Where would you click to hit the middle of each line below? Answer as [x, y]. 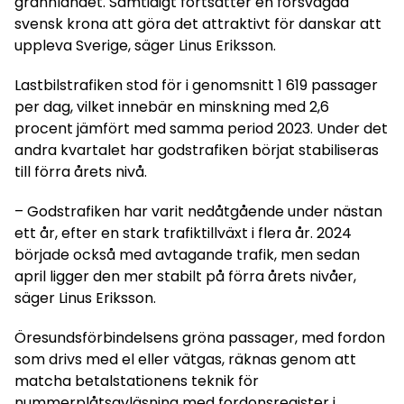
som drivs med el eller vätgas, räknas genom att [185, 360]
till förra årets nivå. [81, 172]
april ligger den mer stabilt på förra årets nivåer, [185, 277]
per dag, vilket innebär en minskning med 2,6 [172, 107]
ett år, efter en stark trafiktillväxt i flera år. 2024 [183, 234]
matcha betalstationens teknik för [137, 381]
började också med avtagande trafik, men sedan [187, 255]
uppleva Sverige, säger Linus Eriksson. [145, 46]
